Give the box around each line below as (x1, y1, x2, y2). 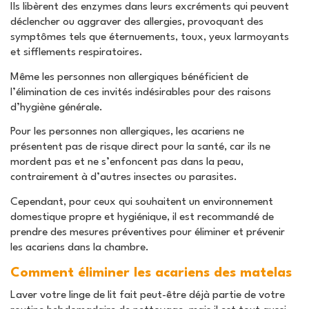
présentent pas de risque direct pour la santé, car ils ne (10, 141, 270, 153)
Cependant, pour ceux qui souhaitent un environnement (10, 196, 273, 208)
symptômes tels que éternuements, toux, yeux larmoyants (10, 32, 289, 43)
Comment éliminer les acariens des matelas (10, 266, 292, 280)
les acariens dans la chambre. (10, 241, 149, 253)
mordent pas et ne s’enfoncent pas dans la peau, (10, 157, 243, 168)
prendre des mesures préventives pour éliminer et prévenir (10, 226, 285, 238)
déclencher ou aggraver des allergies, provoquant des (10, 17, 263, 28)
